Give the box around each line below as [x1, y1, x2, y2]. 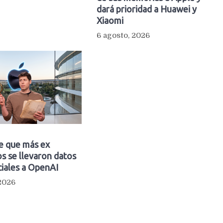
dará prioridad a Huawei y [96, 4, 197, 14]
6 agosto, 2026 [96, 31, 150, 40]
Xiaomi [96, 15, 123, 26]
